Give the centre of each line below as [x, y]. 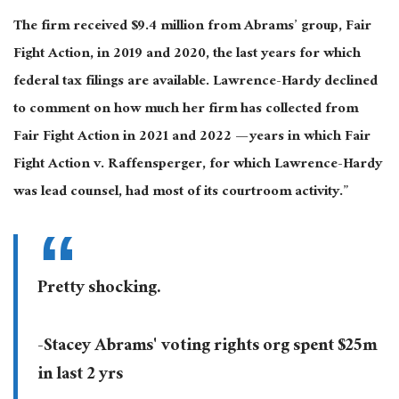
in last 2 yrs [80, 375]
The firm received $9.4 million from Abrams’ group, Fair [192, 28]
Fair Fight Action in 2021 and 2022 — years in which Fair [192, 138]
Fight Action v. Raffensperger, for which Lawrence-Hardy [198, 166]
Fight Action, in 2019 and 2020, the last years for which [187, 55]
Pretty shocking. [99, 289]
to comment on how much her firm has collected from [186, 110]
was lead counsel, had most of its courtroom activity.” [183, 193]
